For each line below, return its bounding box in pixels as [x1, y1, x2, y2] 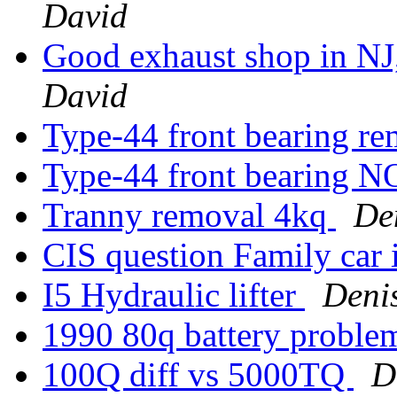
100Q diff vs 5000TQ [43, 355, 354, 394]
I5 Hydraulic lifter [43, 276, 305, 315]
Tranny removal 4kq [43, 196, 336, 235]
